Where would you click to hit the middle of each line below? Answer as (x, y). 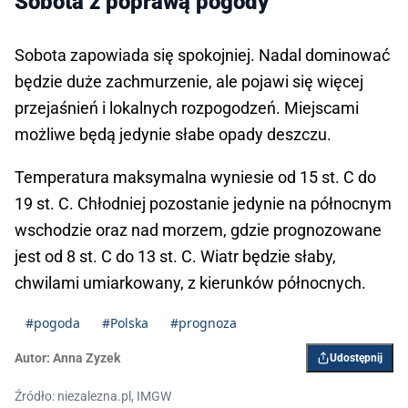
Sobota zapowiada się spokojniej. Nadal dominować (202, 56)
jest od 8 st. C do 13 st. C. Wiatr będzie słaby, (175, 257)
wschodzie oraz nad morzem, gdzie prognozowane (198, 230)
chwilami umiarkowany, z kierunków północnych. (190, 283)
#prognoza (204, 323)
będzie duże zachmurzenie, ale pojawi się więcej (189, 82)
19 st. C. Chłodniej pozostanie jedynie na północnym (203, 204)
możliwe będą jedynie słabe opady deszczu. (173, 135)
